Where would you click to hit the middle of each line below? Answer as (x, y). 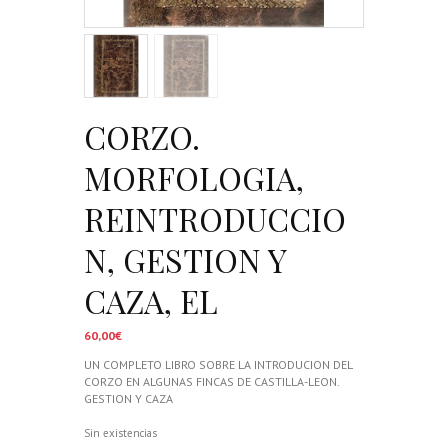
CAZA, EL (151, 300)
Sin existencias (120, 432)
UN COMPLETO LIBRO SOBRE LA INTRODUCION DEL (218, 364)
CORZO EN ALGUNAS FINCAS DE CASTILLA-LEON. (211, 381)
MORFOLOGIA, (194, 177)
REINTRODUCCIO (215, 218)
